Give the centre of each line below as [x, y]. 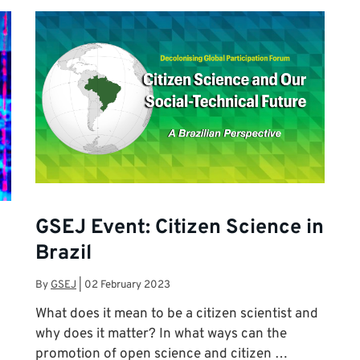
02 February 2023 [127, 285]
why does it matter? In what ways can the [161, 334]
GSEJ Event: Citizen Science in [180, 228]
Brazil [63, 254]
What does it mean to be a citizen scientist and [177, 314]
